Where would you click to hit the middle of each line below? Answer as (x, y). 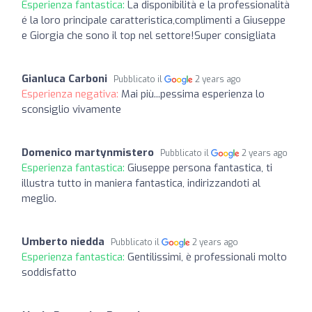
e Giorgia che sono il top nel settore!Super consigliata (149, 35)
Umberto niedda (63, 241)
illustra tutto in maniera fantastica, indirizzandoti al (141, 183)
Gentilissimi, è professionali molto (207, 257)
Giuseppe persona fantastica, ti (200, 167)
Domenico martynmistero (88, 152)
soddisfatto (49, 272)
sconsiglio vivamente (71, 109)
